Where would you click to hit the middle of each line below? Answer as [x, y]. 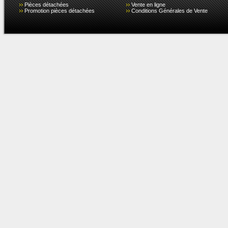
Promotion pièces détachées [60, 11]
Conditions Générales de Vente [169, 11]
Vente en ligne [148, 5]
